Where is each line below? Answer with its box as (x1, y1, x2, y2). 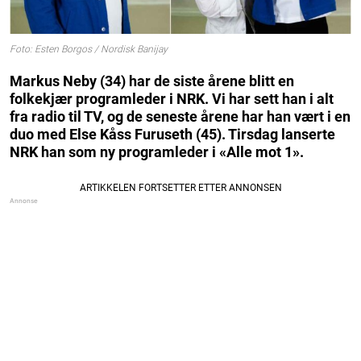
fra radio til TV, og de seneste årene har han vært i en (10, 107, 351, 125)
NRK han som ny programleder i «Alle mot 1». (10, 143, 304, 160)
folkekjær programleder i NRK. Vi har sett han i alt (10, 89, 334, 107)
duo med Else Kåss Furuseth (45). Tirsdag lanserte (10, 125, 335, 143)
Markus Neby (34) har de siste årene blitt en (10, 72, 294, 89)
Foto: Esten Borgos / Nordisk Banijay (10, 44, 168, 56)
